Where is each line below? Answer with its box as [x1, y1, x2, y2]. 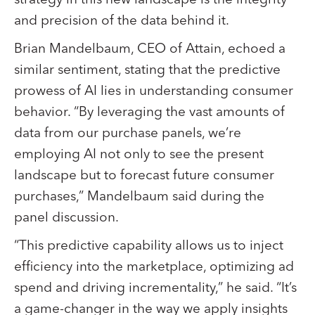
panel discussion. [14, 209, 119, 226]
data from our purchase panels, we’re [14, 124, 241, 141]
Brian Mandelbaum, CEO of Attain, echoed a [14, 40, 285, 57]
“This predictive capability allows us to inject [14, 237, 283, 254]
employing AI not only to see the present [14, 146, 264, 162]
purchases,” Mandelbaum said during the [14, 188, 264, 205]
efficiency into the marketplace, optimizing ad [14, 258, 294, 275]
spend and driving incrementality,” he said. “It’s [14, 279, 297, 296]
